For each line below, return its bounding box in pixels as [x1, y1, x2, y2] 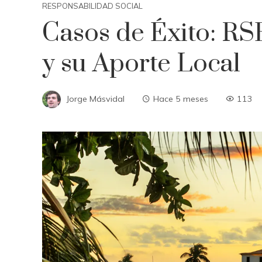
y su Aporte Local [42, 48, 240, 80]
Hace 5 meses [153, 93, 208, 104]
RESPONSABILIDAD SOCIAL [42, 1, 143, 11]
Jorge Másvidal [67, 93, 125, 104]
